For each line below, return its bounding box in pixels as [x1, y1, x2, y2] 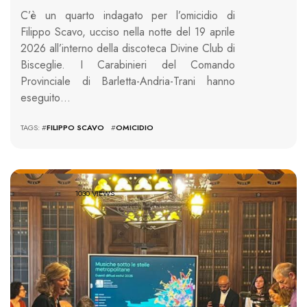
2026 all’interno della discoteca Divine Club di [21, 40, 235, 57]
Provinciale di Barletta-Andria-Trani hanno [21, 73, 235, 90]
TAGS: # [21, 122, 47, 134]
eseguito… [21, 90, 71, 106]
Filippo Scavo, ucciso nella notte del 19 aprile [21, 24, 235, 40]
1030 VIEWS [75, 187, 115, 199]
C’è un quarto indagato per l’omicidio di [21, 8, 235, 24]
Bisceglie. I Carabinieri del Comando [21, 57, 235, 73]
